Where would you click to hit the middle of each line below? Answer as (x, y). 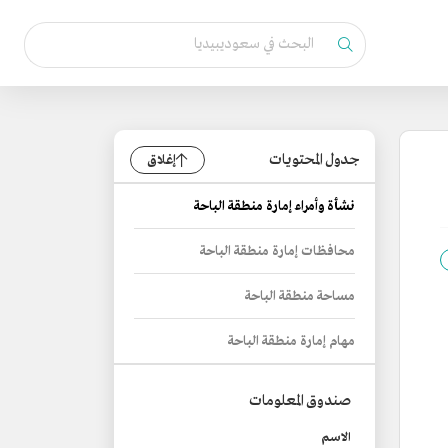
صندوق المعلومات (300, 401)
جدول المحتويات (314, 160)
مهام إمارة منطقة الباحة (291, 341)
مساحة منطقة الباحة (300, 296)
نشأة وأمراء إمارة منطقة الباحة (274, 206)
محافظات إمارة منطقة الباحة (277, 251)
